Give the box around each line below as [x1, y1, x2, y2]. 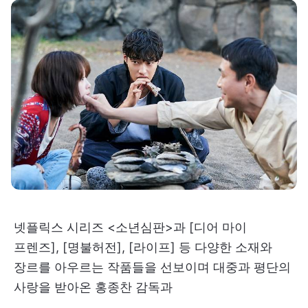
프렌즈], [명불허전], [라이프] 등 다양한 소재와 [14, 239, 272, 254]
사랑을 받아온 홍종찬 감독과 [14, 279, 173, 294]
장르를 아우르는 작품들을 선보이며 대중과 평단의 [14, 259, 291, 274]
